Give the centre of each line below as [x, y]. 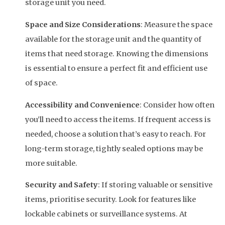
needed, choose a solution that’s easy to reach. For [116, 134]
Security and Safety [62, 185]
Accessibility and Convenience [82, 105]
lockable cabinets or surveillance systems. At [106, 214]
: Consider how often [177, 105]
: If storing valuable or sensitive [155, 185]
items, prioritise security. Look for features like [110, 200]
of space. [41, 83]
